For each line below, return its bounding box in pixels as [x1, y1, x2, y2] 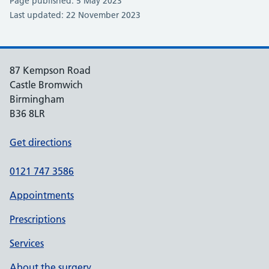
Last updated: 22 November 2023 [10, 10, 141, 20]
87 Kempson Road [10, 64, 91, 76]
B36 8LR [10, 107, 45, 119]
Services [10, 237, 44, 249]
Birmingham [10, 93, 64, 105]
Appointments [10, 189, 74, 201]
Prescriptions [10, 213, 65, 225]
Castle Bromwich [10, 79, 83, 91]
